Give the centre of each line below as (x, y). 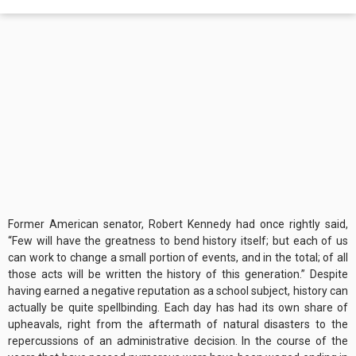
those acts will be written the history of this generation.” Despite (178, 275)
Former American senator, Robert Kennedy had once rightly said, (178, 224)
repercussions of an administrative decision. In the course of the (178, 341)
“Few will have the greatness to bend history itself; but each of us (178, 241)
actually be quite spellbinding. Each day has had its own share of (178, 308)
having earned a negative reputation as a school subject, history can (178, 291)
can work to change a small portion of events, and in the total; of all (178, 258)
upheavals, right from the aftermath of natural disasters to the (178, 325)
